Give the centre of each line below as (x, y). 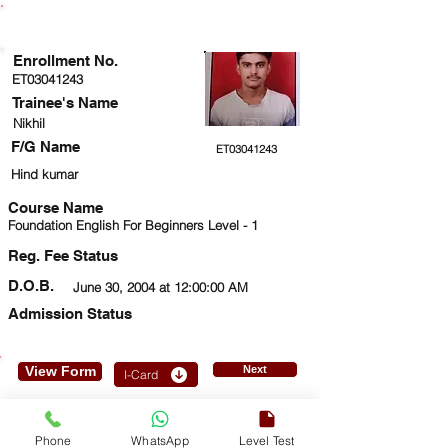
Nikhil (29, 123)
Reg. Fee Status (63, 255)
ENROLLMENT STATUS (158, 23)
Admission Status (70, 313)
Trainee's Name (65, 102)
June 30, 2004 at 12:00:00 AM (160, 287)
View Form (60, 371)
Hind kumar (44, 174)
